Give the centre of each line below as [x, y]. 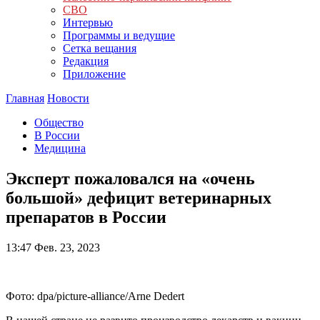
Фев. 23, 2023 [66, 247]
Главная [25, 98]
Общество [59, 122]
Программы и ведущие [119, 35]
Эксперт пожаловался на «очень [130, 178]
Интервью [88, 22]
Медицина [60, 148]
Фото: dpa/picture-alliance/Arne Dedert [95, 296]
